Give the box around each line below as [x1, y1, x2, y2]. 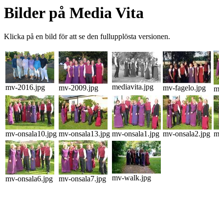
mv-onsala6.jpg [5, 175, 53, 183]
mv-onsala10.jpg [5, 130, 57, 138]
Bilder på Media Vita [4, 4, 144, 22]
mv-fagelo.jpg [163, 84, 206, 92]
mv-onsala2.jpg [163, 130, 210, 138]
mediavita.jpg [112, 83, 153, 91]
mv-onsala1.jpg [112, 130, 159, 138]
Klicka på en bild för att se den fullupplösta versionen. [4, 32, 170, 41]
